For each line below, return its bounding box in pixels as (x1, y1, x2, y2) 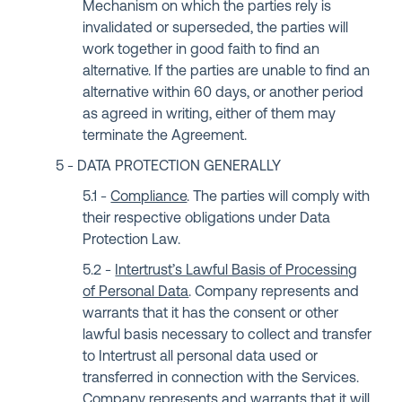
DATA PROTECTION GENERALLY (77, 160, 282, 174)
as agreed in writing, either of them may (83, 108, 336, 122)
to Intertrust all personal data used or (83, 350, 319, 364)
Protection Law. (83, 233, 181, 248)
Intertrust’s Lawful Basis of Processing (115, 264, 358, 278)
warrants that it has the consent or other (83, 307, 339, 321)
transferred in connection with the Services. (83, 371, 360, 386)
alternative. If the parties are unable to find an (83, 65, 371, 79)
